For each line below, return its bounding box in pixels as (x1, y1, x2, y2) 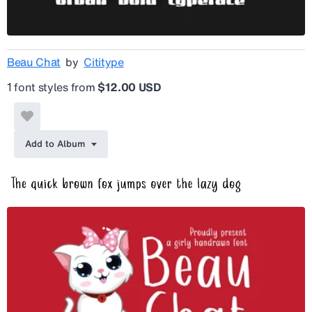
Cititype (84, 53, 124, 70)
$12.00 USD (97, 78, 161, 95)
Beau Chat (7, 53, 61, 70)
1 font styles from (7, 78, 97, 95)
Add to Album (25, 136, 85, 150)
